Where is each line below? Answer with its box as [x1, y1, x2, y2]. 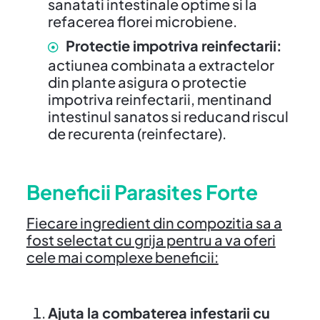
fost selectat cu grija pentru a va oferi [26, 230, 276, 249]
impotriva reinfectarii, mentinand [47, 89, 271, 108]
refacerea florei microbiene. [47, 11, 237, 30]
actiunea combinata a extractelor [47, 55, 274, 74]
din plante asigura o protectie [47, 72, 246, 91]
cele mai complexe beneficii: [26, 247, 219, 266]
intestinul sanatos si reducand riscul [47, 106, 289, 125]
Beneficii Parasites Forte [26, 179, 258, 204]
